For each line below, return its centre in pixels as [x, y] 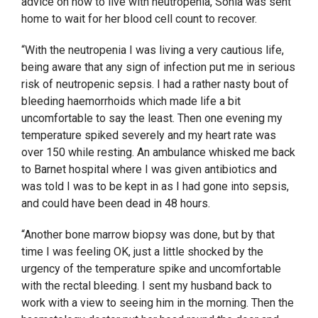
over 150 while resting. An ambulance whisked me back [158, 153]
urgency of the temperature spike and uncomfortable [151, 269]
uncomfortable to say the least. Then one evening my [152, 119]
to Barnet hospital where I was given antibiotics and [149, 170]
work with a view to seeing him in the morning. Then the [158, 303]
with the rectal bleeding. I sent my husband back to [147, 286]
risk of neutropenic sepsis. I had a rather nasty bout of [155, 84]
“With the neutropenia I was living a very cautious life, [153, 50]
